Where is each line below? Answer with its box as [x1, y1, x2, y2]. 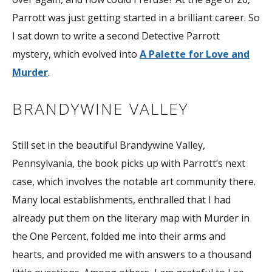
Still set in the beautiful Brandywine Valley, [12, 138, 205, 152]
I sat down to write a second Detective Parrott [12, 29, 220, 43]
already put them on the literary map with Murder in [12, 211, 250, 225]
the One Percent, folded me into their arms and [12, 229, 226, 243]
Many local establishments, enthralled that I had [12, 193, 231, 207]
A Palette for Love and [140, 47, 250, 61]
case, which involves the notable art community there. [12, 175, 256, 189]
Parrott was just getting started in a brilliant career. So [12, 11, 260, 25]
